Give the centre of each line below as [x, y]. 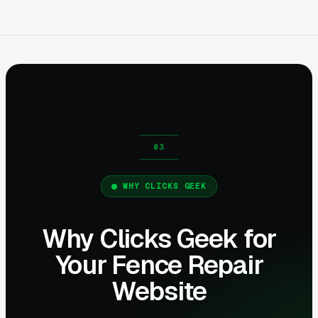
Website [159, 291]
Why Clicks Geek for [159, 238]
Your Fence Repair [159, 265]
